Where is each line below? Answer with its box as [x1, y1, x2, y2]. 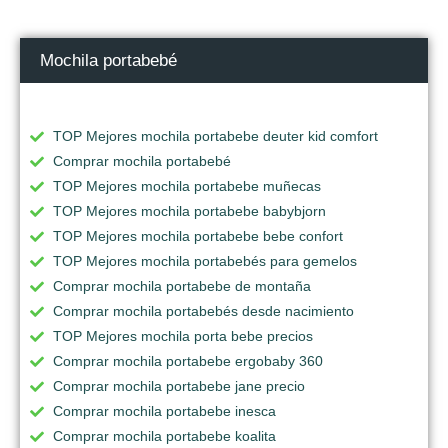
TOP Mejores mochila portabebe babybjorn [53, 202, 326, 219]
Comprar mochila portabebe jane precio [53, 377, 305, 394]
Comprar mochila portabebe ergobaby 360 [53, 352, 323, 369]
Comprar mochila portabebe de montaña [53, 277, 311, 294]
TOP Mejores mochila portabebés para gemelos [53, 252, 357, 269]
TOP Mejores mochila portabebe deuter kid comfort [53, 127, 378, 144]
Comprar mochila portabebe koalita [53, 427, 276, 444]
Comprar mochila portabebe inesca [53, 402, 276, 419]
